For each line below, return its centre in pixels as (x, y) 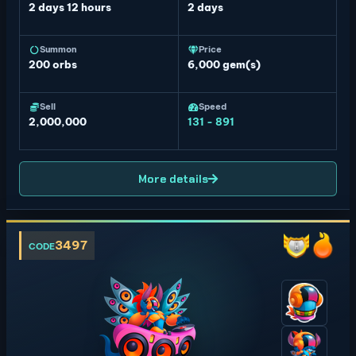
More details (173, 179)
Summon (58, 49)
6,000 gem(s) (224, 64)
